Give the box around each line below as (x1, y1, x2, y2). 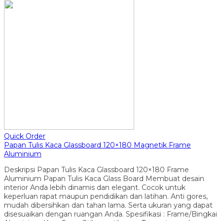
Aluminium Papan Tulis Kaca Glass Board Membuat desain (4, 174, 204, 183)
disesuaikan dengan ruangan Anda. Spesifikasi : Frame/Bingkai (4, 209, 217, 219)
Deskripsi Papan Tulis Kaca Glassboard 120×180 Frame (4, 165, 189, 174)
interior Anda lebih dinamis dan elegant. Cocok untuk (4, 183, 185, 192)
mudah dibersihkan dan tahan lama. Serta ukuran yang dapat (4, 200, 213, 210)
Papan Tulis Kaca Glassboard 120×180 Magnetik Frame (4, 140, 191, 149)
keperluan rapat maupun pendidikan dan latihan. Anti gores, (4, 191, 208, 201)
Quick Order (4, 131, 45, 141)
